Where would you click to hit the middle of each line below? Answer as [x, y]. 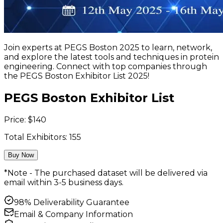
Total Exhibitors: [37, 137]
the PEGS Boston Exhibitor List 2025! [77, 76]
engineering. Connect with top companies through [106, 67]
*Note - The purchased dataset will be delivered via [106, 173]
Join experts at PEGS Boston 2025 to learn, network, [108, 48]
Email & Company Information [73, 215]
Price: [16, 120]
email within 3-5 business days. [64, 183]
